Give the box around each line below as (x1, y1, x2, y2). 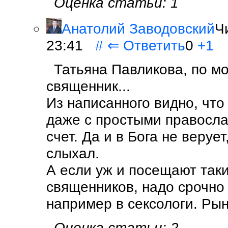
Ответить (123, 37, 185, 53)
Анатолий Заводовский (62, 20, 215, 37)
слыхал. (46, 145, 103, 161)
